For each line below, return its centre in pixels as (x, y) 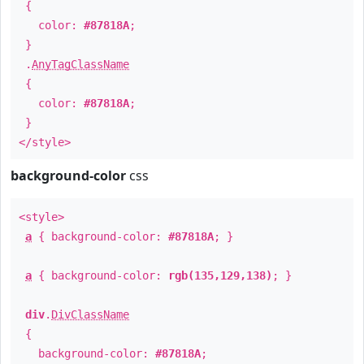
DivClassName (90, 314)
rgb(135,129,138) (220, 275)
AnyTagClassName (80, 64)
